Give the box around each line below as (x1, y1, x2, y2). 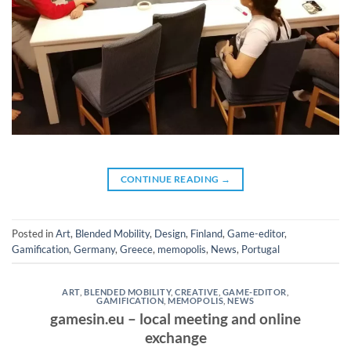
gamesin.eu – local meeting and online (50, 309, 301, 327)
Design (154, 226, 186, 240)
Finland (190, 226, 223, 240)
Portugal (241, 242, 280, 255)
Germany (74, 242, 115, 255)
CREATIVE (175, 287, 219, 298)
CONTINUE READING (120, 173, 221, 186)
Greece (120, 242, 153, 255)
